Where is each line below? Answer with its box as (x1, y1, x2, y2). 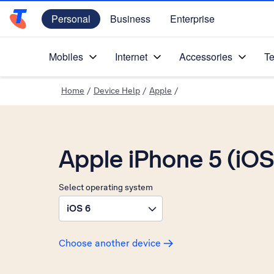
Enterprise (170, 12, 215, 26)
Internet (115, 50, 147, 64)
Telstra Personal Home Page (9, 18, 137, 32)
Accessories (179, 50, 232, 64)
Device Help (94, 85, 140, 96)
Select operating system (59, 182, 153, 193)
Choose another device (59, 237, 161, 250)
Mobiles (49, 50, 83, 64)
